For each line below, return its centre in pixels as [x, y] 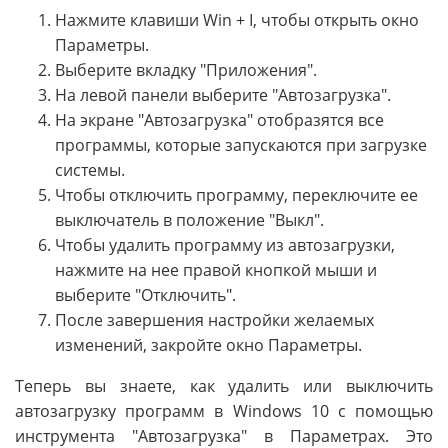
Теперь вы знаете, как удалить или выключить [224, 385]
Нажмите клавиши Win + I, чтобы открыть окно [237, 19]
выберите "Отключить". [145, 294]
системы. [90, 169]
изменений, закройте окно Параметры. [208, 344]
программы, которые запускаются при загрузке [241, 144]
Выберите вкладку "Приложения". [186, 69]
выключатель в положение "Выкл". [189, 219]
